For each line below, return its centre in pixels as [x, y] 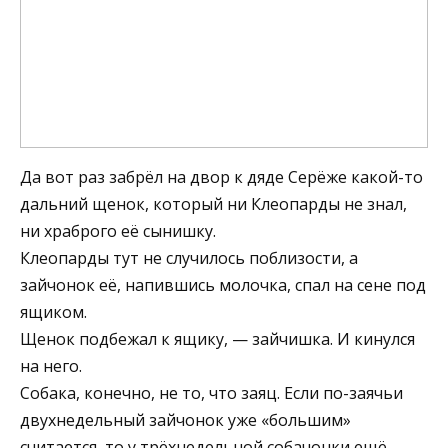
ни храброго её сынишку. [118, 231]
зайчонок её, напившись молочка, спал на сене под [223, 285]
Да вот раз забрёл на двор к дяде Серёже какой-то [221, 177]
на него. [51, 366]
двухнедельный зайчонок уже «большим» [185, 420]
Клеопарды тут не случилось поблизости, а [189, 258]
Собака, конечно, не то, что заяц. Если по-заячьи [211, 393]
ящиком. [53, 312]
